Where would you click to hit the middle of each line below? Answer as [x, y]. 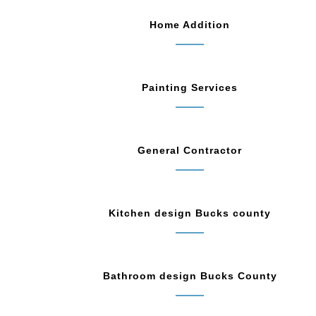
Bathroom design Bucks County [190, 276]
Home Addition [190, 25]
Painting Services [190, 88]
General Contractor [190, 151]
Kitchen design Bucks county [190, 213]
